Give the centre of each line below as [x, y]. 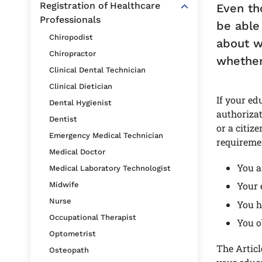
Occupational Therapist [93, 217]
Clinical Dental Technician [97, 70]
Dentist [63, 119]
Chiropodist [71, 37]
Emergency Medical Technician [106, 135]
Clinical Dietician [81, 86]
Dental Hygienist [80, 103]
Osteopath [69, 250]
